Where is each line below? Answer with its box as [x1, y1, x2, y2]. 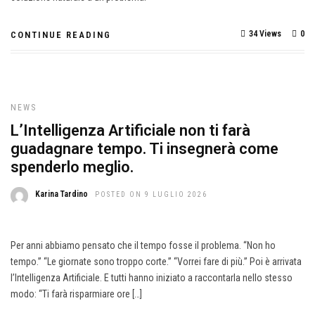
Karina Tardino [35, 189, 88, 199]
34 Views [249, 29, 281, 39]
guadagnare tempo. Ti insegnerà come [11, 140, 278, 157]
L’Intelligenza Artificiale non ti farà [11, 122, 250, 139]
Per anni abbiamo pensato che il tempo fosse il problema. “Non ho [11, 240, 276, 251]
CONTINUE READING [11, 30, 111, 40]
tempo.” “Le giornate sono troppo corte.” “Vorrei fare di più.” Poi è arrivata [11, 256, 302, 267]
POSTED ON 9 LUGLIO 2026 [95, 191, 207, 198]
